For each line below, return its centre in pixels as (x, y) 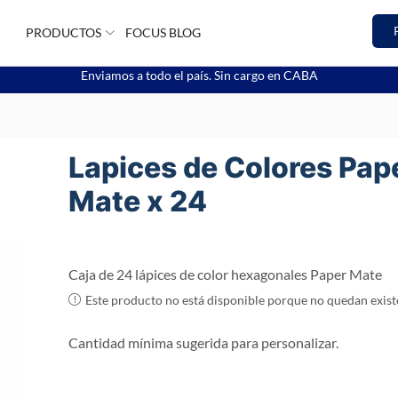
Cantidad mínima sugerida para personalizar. (203, 343)
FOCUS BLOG (163, 32)
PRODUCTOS (64, 32)
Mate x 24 (137, 201)
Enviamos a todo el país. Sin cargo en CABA (199, 75)
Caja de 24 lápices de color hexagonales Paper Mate (225, 274)
